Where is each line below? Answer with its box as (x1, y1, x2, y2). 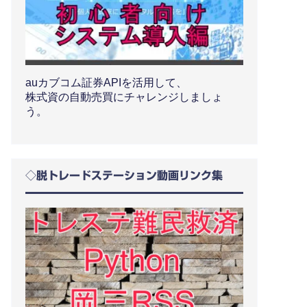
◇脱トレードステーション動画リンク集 (25, 169, 223, 181)
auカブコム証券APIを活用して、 (25, 76, 187, 88)
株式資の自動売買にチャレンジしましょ (25, 90, 223, 103)
